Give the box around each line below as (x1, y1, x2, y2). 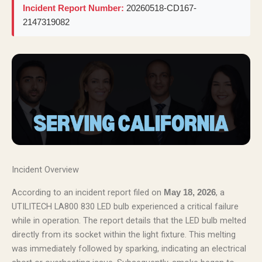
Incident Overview (12, 164, 79, 175)
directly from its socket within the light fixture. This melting (12, 229, 236, 240)
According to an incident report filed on (12, 187, 164, 198)
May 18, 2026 (164, 187, 216, 197)
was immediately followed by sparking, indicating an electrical (12, 243, 246, 254)
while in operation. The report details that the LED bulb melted (12, 215, 246, 226)
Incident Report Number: (23, 3, 124, 13)
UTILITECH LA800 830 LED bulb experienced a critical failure (12, 201, 239, 212)
